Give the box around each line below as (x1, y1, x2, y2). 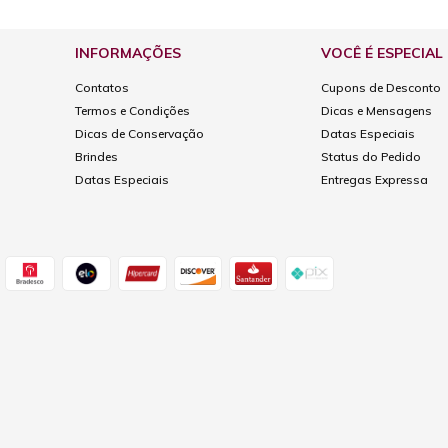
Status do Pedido (321, 148, 422, 164)
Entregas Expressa (321, 171, 429, 187)
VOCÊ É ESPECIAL (321, 43, 444, 62)
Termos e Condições (74, 102, 190, 118)
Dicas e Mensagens (321, 102, 433, 118)
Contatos (74, 79, 129, 95)
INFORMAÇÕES (74, 43, 181, 62)
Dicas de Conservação (74, 125, 204, 141)
